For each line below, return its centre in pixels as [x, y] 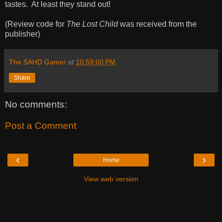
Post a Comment [41, 126]
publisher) [23, 34]
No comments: [36, 104]
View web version [111, 179]
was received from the [157, 24]
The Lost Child [92, 24]
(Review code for [36, 24]
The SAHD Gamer [37, 62]
